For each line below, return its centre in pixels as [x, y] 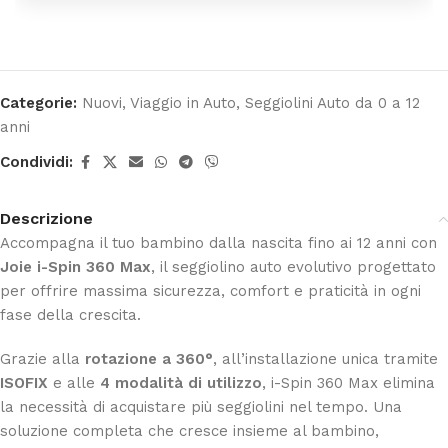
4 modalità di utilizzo [181, 382]
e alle [74, 382]
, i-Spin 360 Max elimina [348, 382]
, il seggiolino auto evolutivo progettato [293, 266]
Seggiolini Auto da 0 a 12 [332, 102]
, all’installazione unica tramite [325, 358]
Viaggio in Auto [183, 102]
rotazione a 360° [149, 358]
